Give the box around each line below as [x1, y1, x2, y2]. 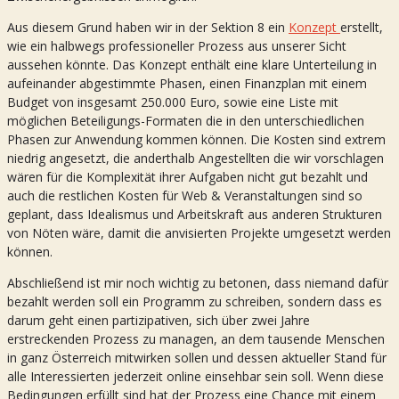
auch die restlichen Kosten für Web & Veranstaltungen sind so [7, 187, 362, 204]
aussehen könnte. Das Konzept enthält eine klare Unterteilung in [7, 56, 377, 73]
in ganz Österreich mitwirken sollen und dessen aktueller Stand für [7, 349, 387, 366]
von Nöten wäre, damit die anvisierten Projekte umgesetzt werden [7, 224, 391, 241]
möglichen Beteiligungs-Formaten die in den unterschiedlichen [7, 112, 364, 129]
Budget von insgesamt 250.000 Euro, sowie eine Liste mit [7, 94, 338, 110]
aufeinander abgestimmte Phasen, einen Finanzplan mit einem [7, 75, 367, 92]
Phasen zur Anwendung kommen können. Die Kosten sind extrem [7, 131, 386, 148]
